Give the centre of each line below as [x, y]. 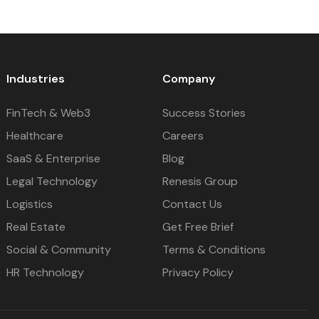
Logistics [30, 204]
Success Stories [204, 113]
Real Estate [36, 227]
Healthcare [35, 136]
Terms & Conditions [214, 250]
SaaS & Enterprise [54, 158]
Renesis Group [200, 181]
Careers [183, 136]
